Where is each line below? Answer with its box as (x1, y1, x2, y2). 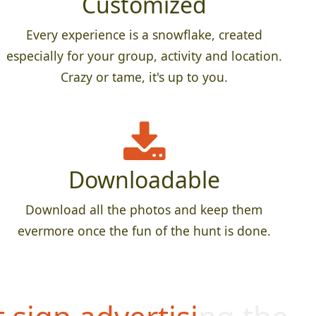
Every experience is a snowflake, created (25, 25, 262, 43)
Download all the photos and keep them (25, 200, 262, 218)
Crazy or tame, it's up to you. (60, 68, 228, 85)
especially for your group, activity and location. (6, 47, 282, 64)
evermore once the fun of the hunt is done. (17, 221, 271, 239)
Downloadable (68, 164, 220, 195)
